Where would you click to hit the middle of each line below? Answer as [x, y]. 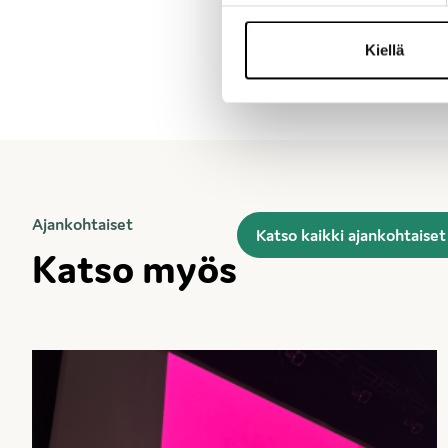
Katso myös [134, 269]
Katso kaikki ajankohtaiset [351, 235]
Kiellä [384, 50]
